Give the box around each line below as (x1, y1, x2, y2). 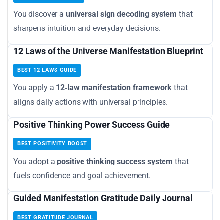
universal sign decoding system (66, 9, 177, 19)
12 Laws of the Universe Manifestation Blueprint (13, 46, 203, 56)
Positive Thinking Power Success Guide (13, 119, 170, 130)
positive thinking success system (57, 157, 173, 166)
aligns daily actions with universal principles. (13, 97, 168, 107)
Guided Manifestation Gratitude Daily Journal (13, 193, 192, 204)
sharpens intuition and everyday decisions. (13, 24, 161, 33)
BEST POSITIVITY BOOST (17, 140, 87, 147)
